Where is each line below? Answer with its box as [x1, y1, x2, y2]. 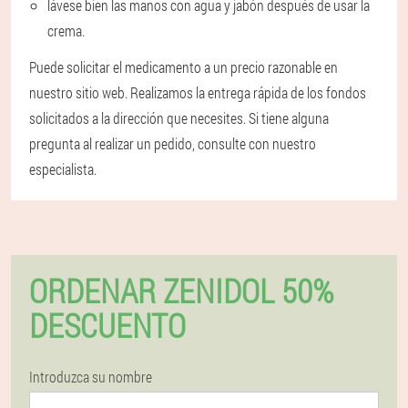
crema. [47, 21, 85, 41]
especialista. [29, 159, 97, 179]
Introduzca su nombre [29, 367, 152, 387]
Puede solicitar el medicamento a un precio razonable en [29, 57, 338, 77]
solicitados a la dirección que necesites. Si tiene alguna [29, 108, 329, 128]
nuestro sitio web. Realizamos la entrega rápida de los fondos [29, 83, 366, 103]
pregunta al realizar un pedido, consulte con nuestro [29, 134, 316, 154]
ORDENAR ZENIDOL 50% [29, 269, 333, 313]
